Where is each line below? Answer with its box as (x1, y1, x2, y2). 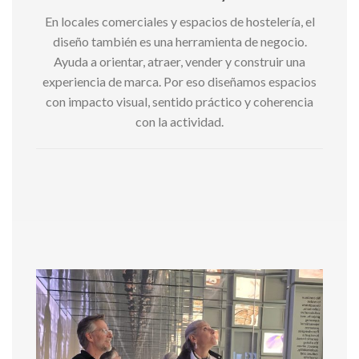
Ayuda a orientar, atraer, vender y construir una (54, 53, 305, 69)
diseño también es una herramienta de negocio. (52, 33, 307, 49)
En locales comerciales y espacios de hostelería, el (44, 13, 315, 29)
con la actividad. (135, 113, 224, 129)
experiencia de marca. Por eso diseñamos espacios (42, 73, 317, 89)
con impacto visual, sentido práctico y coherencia (46, 93, 313, 109)
